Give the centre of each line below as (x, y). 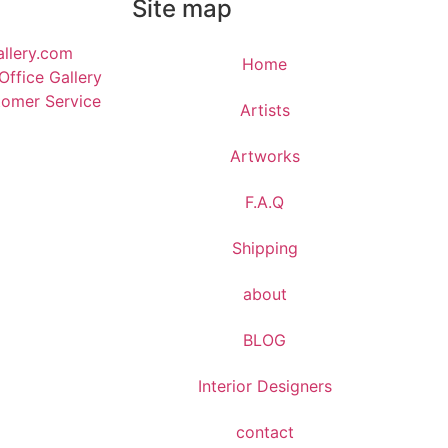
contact (264, 431)
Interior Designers (264, 385)
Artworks (264, 155)
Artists (264, 109)
